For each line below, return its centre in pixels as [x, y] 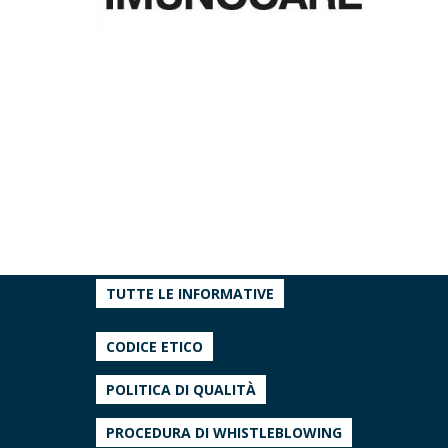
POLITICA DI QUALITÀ [181, 389]
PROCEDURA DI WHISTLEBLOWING [224, 432]
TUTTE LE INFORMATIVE [190, 293]
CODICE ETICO [154, 346]
